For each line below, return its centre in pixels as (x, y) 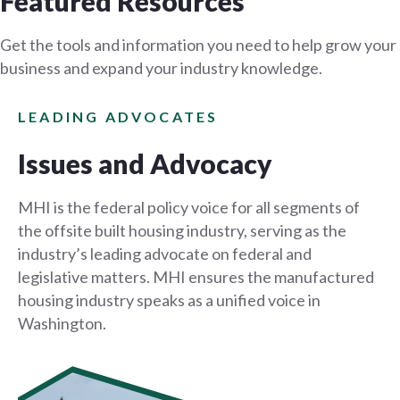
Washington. (62, 324)
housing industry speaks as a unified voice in (169, 300)
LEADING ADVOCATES (118, 117)
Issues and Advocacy (145, 164)
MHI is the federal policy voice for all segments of (189, 208)
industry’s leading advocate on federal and (165, 254)
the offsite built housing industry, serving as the (182, 231)
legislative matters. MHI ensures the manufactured (196, 277)
